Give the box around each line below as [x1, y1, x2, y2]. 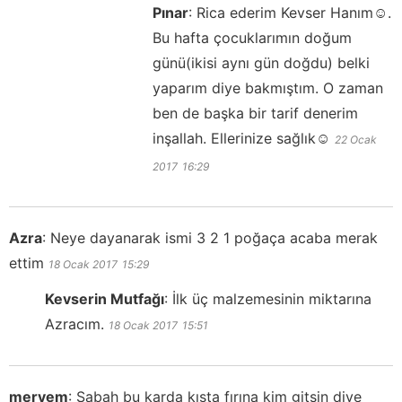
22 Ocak [335, 133, 377, 147]
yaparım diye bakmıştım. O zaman [153, 79, 383, 98]
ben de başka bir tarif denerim [153, 104, 358, 123]
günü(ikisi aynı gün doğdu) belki [153, 54, 370, 73]
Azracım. [45, 315, 104, 334]
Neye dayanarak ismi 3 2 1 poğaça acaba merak [50, 229, 378, 248]
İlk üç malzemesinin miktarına [172, 290, 371, 309]
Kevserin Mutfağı [45, 290, 164, 309]
